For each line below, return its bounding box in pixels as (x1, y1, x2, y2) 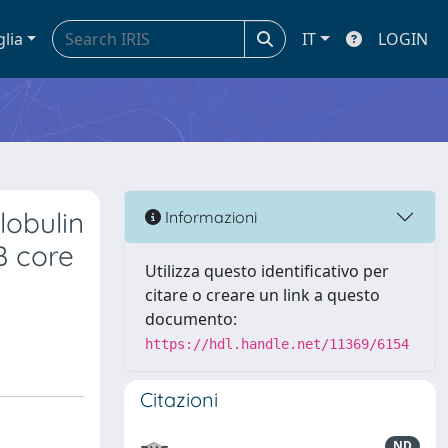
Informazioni (161, 206, 257, 227)
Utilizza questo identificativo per (145, 260, 389, 282)
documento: (145, 308, 237, 330)
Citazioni (140, 387, 218, 412)
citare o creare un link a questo (145, 284, 380, 306)
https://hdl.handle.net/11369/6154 (145, 336, 409, 352)
